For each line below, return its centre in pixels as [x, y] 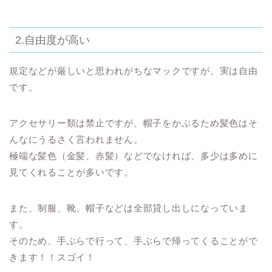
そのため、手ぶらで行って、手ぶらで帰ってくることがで [134, 241]
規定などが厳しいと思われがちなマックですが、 [114, 71]
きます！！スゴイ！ [52, 257]
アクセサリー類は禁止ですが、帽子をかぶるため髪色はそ [134, 123]
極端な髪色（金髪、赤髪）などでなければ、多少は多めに [134, 156]
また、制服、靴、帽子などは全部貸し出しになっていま [129, 208]
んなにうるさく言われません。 [76, 140]
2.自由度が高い [53, 40]
